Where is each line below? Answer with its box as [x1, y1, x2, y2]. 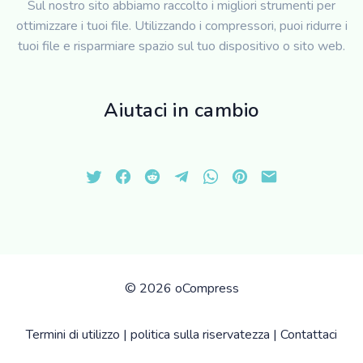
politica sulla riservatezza [130, 326, 270, 344]
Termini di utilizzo [26, 326, 120, 344]
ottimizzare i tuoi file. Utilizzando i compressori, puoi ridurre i [15, 17, 348, 36]
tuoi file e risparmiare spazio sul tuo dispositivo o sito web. [18, 37, 345, 56]
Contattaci [280, 326, 337, 344]
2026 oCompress [139, 280, 239, 298]
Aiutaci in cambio [104, 97, 259, 124]
